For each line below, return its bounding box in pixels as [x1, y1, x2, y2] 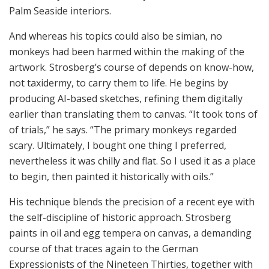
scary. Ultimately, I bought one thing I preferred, [9, 139, 226, 153]
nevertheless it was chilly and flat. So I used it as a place [9, 154, 256, 168]
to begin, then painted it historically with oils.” [9, 170, 214, 184]
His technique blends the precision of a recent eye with [9, 195, 255, 209]
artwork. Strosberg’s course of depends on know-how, [9, 61, 254, 74]
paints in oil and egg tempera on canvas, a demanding [9, 226, 252, 240]
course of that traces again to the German [9, 242, 198, 256]
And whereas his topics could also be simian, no [9, 29, 222, 43]
